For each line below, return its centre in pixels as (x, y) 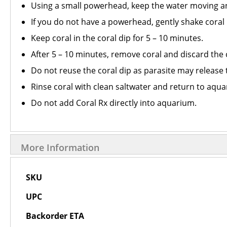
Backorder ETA (55, 216)
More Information (60, 147)
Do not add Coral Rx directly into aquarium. (114, 103)
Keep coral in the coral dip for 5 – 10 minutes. (117, 38)
